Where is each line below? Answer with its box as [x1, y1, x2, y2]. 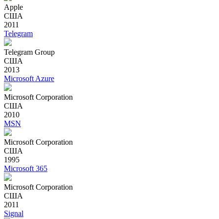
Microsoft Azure [4, 74, 54, 83]
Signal [4, 209, 23, 218]
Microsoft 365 [4, 164, 47, 173]
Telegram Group [4, 47, 55, 56]
